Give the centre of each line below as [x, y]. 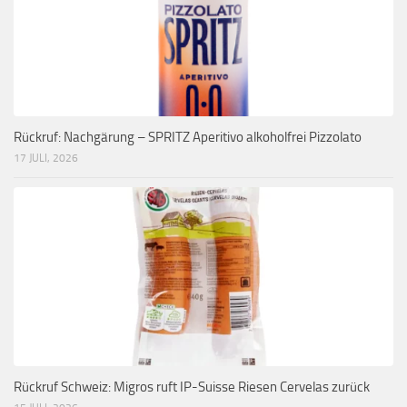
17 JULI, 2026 [46, 158]
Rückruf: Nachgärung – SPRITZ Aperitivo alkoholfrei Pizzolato [188, 137]
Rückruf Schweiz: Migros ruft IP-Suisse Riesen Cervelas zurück [192, 387]
